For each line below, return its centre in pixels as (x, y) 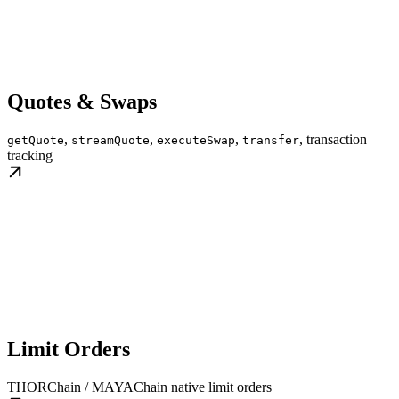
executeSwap (196, 140)
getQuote (36, 140)
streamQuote (110, 140)
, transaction (333, 139)
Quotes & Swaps (82, 101)
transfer (271, 140)
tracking (30, 155)
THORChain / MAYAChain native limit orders (139, 387)
